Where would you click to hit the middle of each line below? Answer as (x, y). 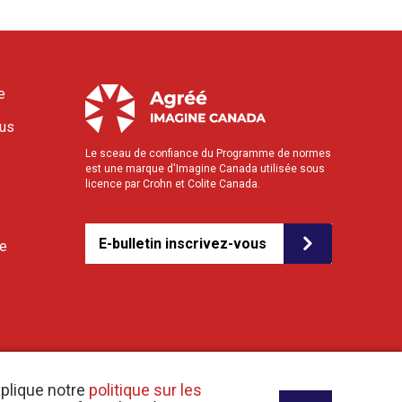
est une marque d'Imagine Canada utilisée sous (205, 169)
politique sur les (145, 390)
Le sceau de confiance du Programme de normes (209, 153)
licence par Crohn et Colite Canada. (173, 184)
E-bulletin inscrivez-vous (183, 244)
